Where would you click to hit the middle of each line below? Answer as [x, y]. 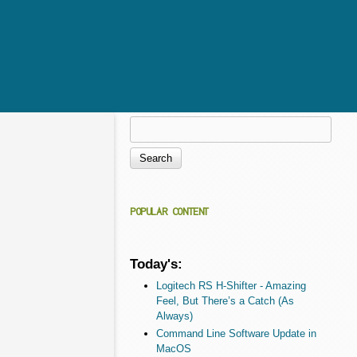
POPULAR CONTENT [169, 211]
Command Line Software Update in [236, 333]
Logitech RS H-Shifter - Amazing [231, 285]
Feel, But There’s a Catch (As [225, 300]
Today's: [156, 263]
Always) [174, 316]
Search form [188, 159]
